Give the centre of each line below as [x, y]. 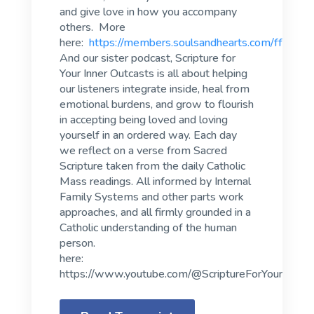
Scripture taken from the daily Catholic [152, 166]
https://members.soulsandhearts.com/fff [187, 42]
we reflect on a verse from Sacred [143, 150]
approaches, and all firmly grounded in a [155, 212]
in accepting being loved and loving [143, 120]
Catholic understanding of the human [148, 227]
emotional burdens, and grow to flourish [156, 104]
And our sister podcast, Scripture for [147, 58]
